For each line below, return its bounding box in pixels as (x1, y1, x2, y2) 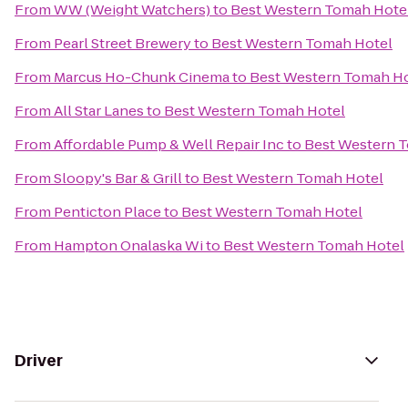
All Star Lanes (54, 101, 144, 120)
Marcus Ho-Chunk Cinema (54, 67, 229, 87)
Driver (15, 350, 63, 372)
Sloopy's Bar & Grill (54, 168, 182, 188)
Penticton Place (54, 202, 161, 221)
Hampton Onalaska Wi (54, 236, 203, 255)
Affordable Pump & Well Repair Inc (54, 135, 284, 154)
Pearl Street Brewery (54, 34, 191, 53)
